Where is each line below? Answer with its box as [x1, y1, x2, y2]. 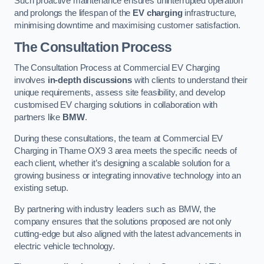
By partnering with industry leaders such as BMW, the [14, 204, 216, 214]
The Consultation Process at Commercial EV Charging [14, 63, 220, 73]
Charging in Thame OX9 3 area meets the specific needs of [14, 146, 237, 156]
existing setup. [14, 183, 68, 193]
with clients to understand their [131, 75, 248, 85]
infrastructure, [182, 8, 237, 18]
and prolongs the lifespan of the [14, 8, 133, 18]
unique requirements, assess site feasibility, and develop [14, 88, 225, 98]
